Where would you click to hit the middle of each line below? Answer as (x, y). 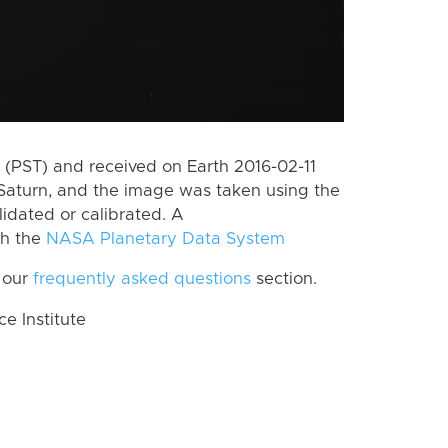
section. (284, 279)
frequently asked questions (142, 279)
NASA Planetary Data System (165, 238)
